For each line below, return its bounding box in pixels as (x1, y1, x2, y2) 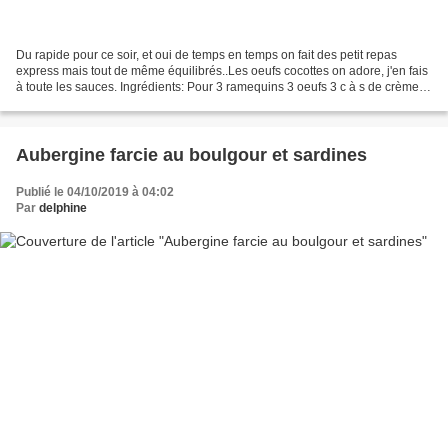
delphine (39, 201, 87, 216)
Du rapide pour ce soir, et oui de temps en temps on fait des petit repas (16, 48, 397, 63)
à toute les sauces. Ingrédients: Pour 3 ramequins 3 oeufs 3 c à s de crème (16, 80, 419, 95)
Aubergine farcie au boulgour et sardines (16, 145, 367, 166)
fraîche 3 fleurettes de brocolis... (16, 96, 188, 111)
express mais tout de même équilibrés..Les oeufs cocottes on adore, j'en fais (16, 64, 428, 79)
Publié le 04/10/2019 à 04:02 (16, 185, 174, 200)
